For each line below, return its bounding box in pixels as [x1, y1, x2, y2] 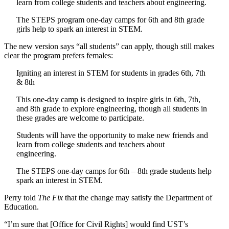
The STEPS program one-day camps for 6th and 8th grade [16, 15, 204, 24]
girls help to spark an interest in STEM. [16, 24, 147, 33]
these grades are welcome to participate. [16, 113, 144, 122]
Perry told [4, 193, 38, 202]
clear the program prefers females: [4, 51, 113, 60]
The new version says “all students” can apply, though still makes [4, 41, 214, 51]
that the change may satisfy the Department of [63, 193, 212, 202]
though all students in [139, 104, 207, 113]
